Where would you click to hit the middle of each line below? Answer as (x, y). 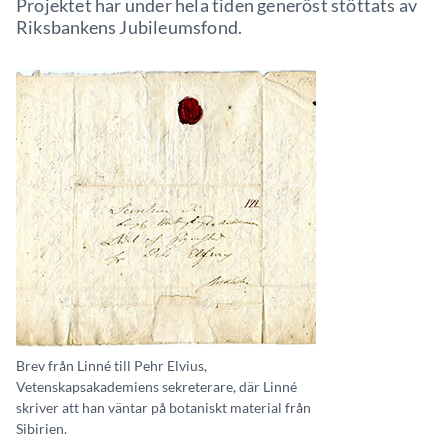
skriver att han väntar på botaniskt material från (163, 407)
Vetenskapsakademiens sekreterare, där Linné (156, 386)
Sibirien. (41, 428)
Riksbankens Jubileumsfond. (129, 27)
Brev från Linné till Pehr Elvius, (111, 365)
